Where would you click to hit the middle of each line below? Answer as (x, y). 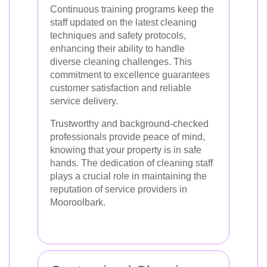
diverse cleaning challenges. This (121, 62)
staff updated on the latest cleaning (123, 22)
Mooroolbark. (78, 202)
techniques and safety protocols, (118, 35)
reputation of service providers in (119, 189)
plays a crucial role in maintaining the (128, 176)
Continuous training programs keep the (132, 9)
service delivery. (84, 101)
